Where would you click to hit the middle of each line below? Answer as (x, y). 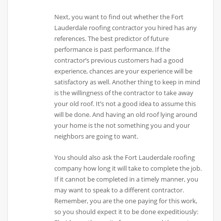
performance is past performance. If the (112, 50)
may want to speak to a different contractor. (119, 190)
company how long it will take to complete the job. (128, 168)
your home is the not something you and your (122, 126)
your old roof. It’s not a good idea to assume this (125, 104)
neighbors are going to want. (96, 136)
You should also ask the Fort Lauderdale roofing (125, 157)
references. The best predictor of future (112, 39)
